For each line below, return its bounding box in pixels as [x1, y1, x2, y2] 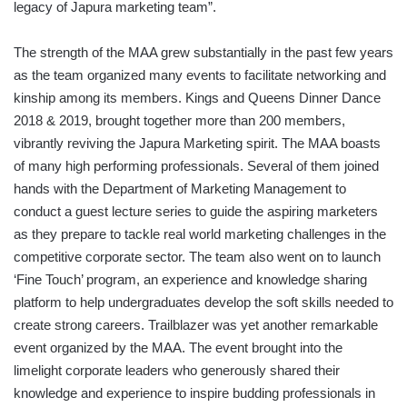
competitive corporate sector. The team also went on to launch [14, 249, 381, 265]
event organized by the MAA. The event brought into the [14, 340, 342, 356]
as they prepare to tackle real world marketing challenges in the [14, 226, 386, 243]
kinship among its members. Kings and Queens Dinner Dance [14, 90, 381, 106]
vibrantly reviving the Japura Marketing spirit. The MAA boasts [14, 135, 381, 152]
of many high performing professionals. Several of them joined [14, 158, 379, 174]
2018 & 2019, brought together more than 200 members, [14, 113, 345, 129]
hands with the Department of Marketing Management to [14, 181, 346, 197]
